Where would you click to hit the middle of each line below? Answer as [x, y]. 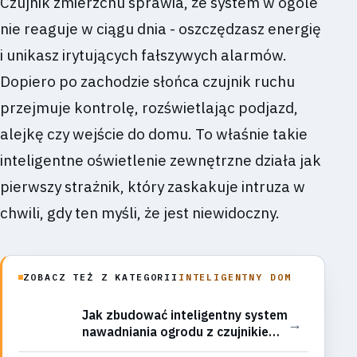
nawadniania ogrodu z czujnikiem [181, 332]
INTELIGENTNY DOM [235, 277]
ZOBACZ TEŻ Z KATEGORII [101, 277]
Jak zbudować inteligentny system [185, 315]
